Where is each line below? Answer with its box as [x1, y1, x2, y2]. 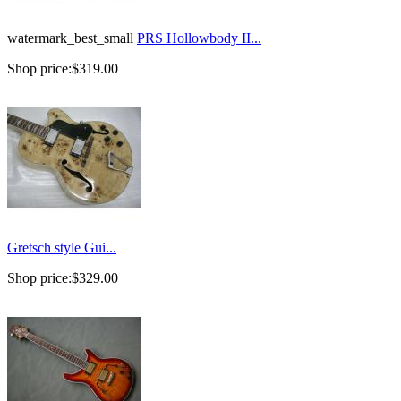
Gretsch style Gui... [7, 240, 116, 256]
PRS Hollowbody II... [137, 30, 261, 47]
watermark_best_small [7, 30, 133, 47]
